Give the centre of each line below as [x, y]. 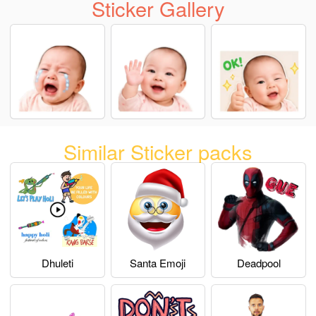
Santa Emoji [158, 263]
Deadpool [259, 263]
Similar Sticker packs [158, 151]
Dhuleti [57, 263]
